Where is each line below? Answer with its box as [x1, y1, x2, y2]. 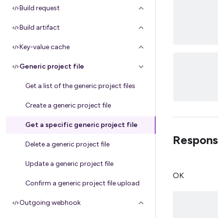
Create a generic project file [25, 101, 111, 109]
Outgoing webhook [19, 199, 81, 207]
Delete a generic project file [25, 140, 109, 148]
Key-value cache [19, 43, 70, 51]
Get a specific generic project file [25, 121, 138, 129]
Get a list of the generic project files [25, 82, 135, 90]
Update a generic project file [25, 160, 113, 168]
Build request [19, 4, 60, 12]
